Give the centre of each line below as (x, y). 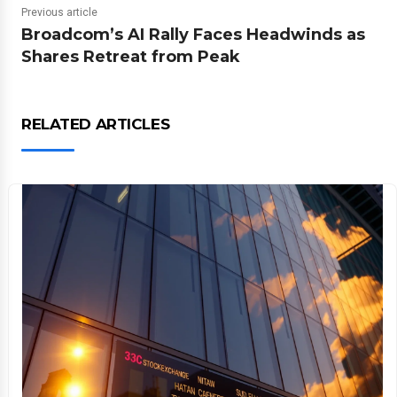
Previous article (59, 12)
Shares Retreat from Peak (131, 57)
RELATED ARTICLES (96, 124)
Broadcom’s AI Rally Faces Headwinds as (193, 35)
